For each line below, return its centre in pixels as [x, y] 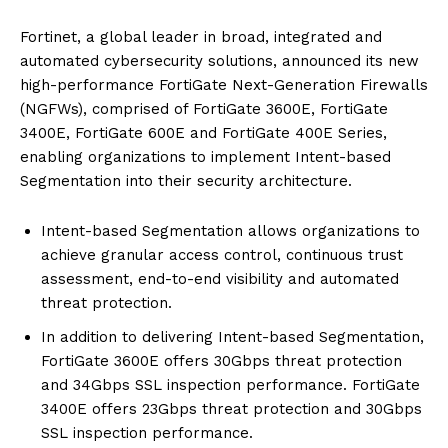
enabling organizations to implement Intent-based [205, 157]
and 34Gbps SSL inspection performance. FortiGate [230, 385]
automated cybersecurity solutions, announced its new [219, 61]
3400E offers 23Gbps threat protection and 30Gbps [231, 409]
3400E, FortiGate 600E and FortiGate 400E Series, [203, 133]
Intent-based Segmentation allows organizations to [230, 231]
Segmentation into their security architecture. [186, 181]
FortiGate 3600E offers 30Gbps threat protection [221, 361]
